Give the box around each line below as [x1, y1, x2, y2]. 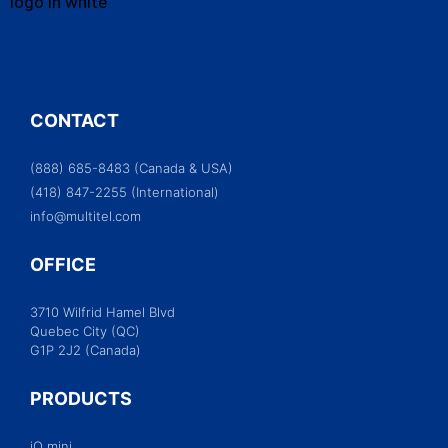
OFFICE [30, 253, 96, 275]
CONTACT [30, 109, 119, 131]
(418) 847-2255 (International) [30, 183, 219, 200]
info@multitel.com [30, 207, 141, 224]
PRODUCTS [30, 387, 132, 409]
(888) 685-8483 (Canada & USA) [30, 159, 233, 176]
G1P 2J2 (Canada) [30, 341, 141, 358]
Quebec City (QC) [30, 322, 140, 339]
